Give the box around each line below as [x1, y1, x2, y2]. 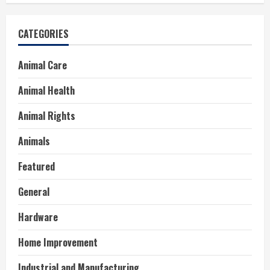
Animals [18, 134, 50, 149]
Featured [18, 159, 55, 174]
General [18, 184, 49, 199]
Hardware [18, 210, 58, 225]
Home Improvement [18, 235, 98, 250]
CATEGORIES [18, 27, 69, 42]
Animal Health [18, 83, 75, 98]
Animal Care [18, 58, 67, 73]
